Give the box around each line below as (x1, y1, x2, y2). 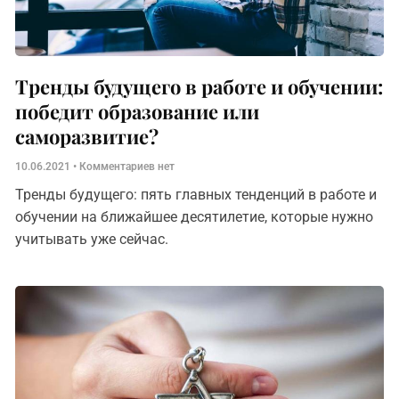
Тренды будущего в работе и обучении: (15, 73, 384, 100)
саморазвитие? (15, 123, 159, 150)
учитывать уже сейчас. (15, 231, 173, 248)
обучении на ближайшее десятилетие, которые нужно (15, 208, 374, 225)
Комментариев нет (77, 160, 175, 173)
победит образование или (15, 98, 260, 125)
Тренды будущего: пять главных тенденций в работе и (15, 186, 378, 203)
